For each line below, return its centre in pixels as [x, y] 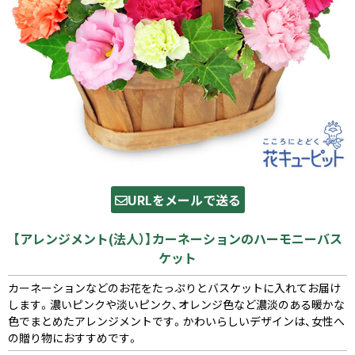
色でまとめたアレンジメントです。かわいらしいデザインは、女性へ [176, 321]
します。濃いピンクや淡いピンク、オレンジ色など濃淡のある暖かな [176, 304]
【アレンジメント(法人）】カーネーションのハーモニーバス [177, 239]
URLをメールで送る [184, 200]
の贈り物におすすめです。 [73, 338]
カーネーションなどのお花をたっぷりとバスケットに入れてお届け [174, 288]
